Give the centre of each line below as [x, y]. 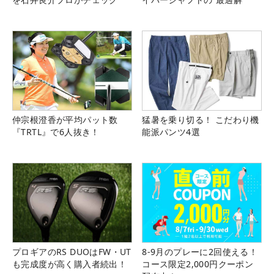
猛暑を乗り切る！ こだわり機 [201, 120]
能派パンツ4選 [171, 132]
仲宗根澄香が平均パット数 [65, 120]
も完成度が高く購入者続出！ [70, 264]
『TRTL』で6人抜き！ [56, 132]
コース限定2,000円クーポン [198, 264]
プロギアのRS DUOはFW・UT [72, 252]
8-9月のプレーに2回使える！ [200, 252]
